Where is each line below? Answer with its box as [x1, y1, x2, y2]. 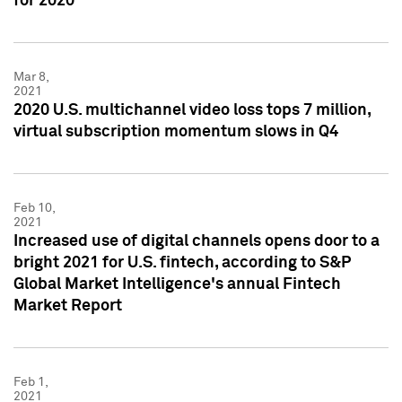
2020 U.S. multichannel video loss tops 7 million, [13, 101, 371, 118]
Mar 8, [13, 70, 48, 83]
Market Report [13, 297, 122, 314]
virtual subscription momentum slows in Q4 [13, 123, 338, 140]
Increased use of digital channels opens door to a [13, 232, 380, 249]
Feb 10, [13, 201, 55, 214]
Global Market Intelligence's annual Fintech [13, 275, 341, 293]
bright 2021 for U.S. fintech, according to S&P [13, 254, 351, 271]
